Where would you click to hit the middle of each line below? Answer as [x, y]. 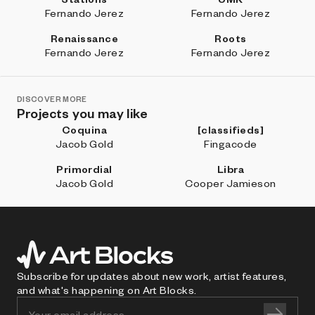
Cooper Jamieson [231, 183]
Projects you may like [83, 113]
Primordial [84, 169]
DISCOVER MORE [52, 99]
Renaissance [84, 38]
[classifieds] [231, 129]
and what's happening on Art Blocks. [107, 290]
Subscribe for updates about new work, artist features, [152, 276]
